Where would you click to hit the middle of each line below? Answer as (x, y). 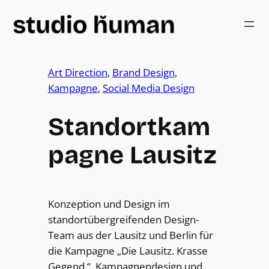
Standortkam (129, 126)
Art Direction (77, 73)
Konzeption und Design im (109, 204)
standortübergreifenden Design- (123, 219)
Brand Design (143, 73)
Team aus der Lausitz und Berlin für (130, 235)
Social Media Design (148, 88)
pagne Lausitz (132, 155)
